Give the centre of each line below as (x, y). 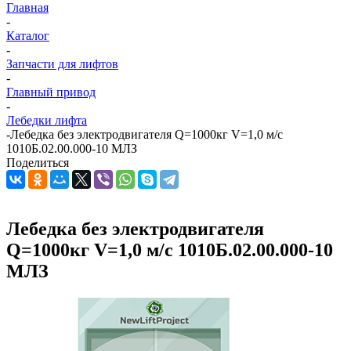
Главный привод (51, 92)
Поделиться (38, 163)
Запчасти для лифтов (62, 64)
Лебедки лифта (47, 120)
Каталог (28, 36)
